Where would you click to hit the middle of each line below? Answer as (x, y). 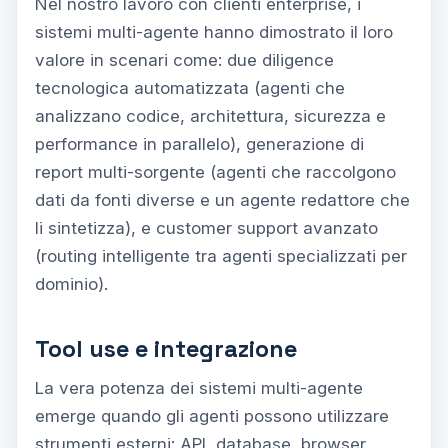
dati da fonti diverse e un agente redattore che (222, 199)
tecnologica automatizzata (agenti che (190, 87)
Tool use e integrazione (166, 348)
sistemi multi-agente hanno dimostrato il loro (214, 31)
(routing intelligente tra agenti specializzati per (221, 255)
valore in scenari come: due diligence (184, 59)
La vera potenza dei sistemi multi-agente (199, 387)
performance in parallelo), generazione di (199, 143)
